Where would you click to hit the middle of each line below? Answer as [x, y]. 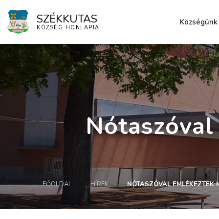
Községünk [198, 22]
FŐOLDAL [57, 184]
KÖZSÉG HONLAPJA [68, 28]
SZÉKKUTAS [67, 19]
